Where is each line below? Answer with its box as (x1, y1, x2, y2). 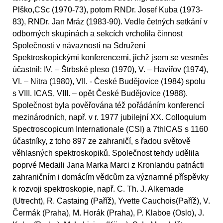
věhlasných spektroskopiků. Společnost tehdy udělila (12, 148, 199, 157)
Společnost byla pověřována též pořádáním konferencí (12, 101, 204, 110)
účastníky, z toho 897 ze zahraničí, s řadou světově (12, 136, 191, 145)
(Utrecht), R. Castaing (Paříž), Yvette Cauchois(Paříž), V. (12, 196, 210, 205)
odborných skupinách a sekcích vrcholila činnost (12, 29, 183, 38)
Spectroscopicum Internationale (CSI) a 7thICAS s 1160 (12, 124, 208, 133)
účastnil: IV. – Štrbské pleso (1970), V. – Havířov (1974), (12, 65, 208, 74)
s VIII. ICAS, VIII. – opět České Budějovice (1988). (12, 89, 188, 98)
